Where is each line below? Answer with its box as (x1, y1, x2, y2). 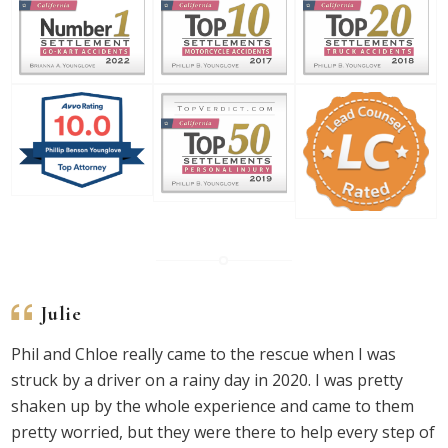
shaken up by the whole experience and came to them (11, 395, 415, 418)
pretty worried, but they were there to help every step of (11, 421, 436, 444)
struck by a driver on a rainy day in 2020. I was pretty (11, 369, 404, 392)
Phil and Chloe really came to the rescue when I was (11, 343, 397, 366)
